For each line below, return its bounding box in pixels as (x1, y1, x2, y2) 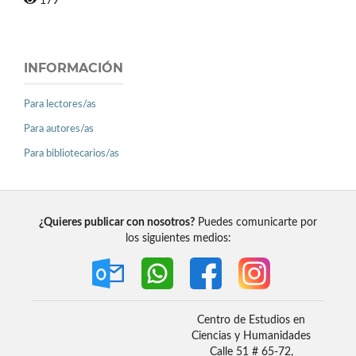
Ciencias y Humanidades (192, 331, 311, 342)
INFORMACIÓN (24, 60, 123, 75)
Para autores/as (24, 124, 94, 135)
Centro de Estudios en (197, 315, 305, 327)
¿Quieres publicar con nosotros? (39, 217, 195, 229)
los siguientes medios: (125, 233, 231, 245)
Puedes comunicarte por (195, 217, 317, 229)
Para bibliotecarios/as (24, 149, 119, 160)
